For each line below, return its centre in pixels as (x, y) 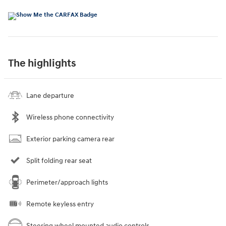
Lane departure (50, 95)
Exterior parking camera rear (70, 139)
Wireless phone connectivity (70, 117)
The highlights (42, 63)
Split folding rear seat (59, 160)
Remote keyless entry (60, 204)
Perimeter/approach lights (67, 182)
